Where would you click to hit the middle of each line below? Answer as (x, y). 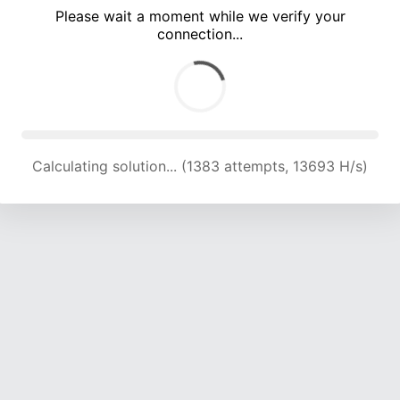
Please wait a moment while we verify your (200, 17)
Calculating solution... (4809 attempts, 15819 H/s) (200, 167)
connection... (200, 34)
